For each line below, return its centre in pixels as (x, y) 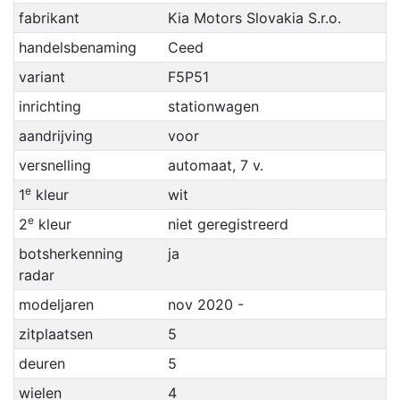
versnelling (54, 166)
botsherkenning (71, 254)
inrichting (50, 107)
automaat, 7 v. (215, 166)
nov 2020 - (205, 305)
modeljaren (56, 305)
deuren (42, 364)
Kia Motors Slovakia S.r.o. (254, 18)
